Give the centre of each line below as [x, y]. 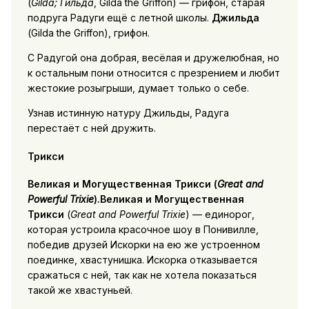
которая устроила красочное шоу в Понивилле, [143, 230]
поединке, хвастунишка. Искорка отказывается [142, 260]
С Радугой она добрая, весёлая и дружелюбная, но [153, 58]
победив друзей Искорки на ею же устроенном [143, 245]
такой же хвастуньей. [80, 290]
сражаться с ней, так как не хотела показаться [142, 275]
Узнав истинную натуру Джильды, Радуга [128, 113]
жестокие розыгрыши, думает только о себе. [138, 88]
